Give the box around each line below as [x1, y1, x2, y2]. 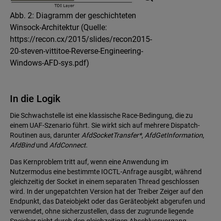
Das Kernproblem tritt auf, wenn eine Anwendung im [10, 158, 168, 166]
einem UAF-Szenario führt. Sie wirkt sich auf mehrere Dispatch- [10, 121, 200, 130]
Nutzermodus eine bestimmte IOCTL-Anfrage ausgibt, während [10, 168, 202, 176]
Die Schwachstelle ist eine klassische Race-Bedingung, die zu [10, 111, 193, 120]
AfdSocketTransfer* [81, 131, 142, 140]
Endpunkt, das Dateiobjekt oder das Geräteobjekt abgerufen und [10, 197, 205, 206]
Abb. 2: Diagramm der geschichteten [10, 11, 136, 21]
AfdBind [10, 141, 35, 149]
